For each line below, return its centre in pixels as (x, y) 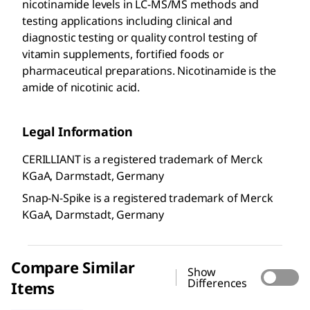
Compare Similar (73, 267)
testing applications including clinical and (128, 21)
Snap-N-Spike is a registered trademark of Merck (148, 198)
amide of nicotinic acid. (81, 88)
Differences (217, 283)
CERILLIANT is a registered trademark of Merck (143, 159)
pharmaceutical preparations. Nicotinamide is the (149, 71)
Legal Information (77, 132)
